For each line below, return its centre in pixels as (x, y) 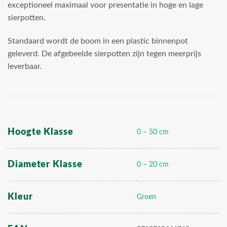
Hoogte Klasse (41, 132)
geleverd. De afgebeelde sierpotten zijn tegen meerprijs (104, 54)
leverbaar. (25, 67)
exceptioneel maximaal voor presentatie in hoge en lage (105, 5)
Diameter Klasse (45, 164)
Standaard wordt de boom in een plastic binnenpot (98, 41)
